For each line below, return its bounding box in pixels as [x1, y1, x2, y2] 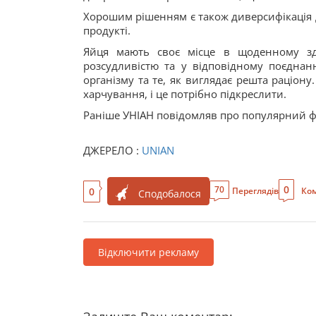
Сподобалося [138, 187, 201, 200]
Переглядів [232, 185, 279, 197]
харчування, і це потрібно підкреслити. [83, 87, 286, 101]
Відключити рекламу [98, 245, 199, 259]
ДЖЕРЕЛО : [83, 143, 142, 157]
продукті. [83, 23, 130, 37]
